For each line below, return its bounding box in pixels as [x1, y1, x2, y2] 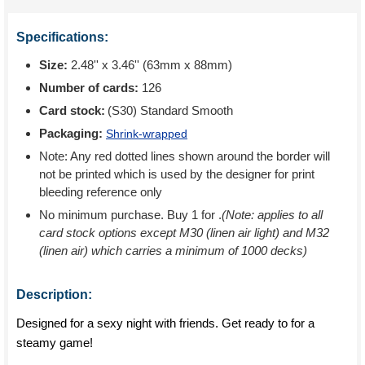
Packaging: [39, 126, 106, 140]
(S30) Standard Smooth [108, 103, 233, 117]
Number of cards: [39, 81, 139, 95]
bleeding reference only [39, 185, 162, 199]
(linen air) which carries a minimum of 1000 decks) [39, 244, 307, 257]
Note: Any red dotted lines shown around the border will [39, 149, 330, 163]
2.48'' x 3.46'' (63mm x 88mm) [68, 58, 232, 72]
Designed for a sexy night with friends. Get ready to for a [16, 316, 314, 330]
